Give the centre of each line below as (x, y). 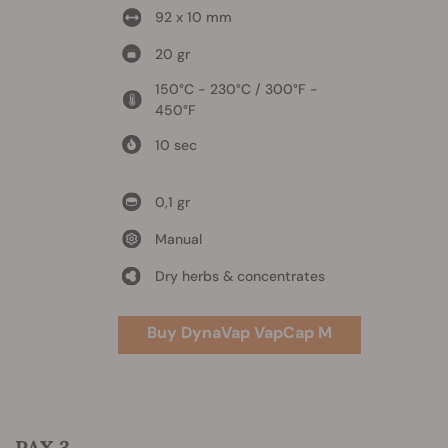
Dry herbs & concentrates (239, 275)
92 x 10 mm (193, 16)
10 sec (175, 144)
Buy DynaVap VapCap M (239, 332)
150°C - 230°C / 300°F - (236, 88)
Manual (178, 238)
